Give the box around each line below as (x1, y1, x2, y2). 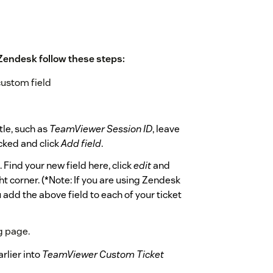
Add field (61, 137, 101, 151)
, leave (152, 122, 180, 136)
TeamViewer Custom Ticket (42, 248, 164, 261)
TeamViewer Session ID (49, 122, 152, 136)
